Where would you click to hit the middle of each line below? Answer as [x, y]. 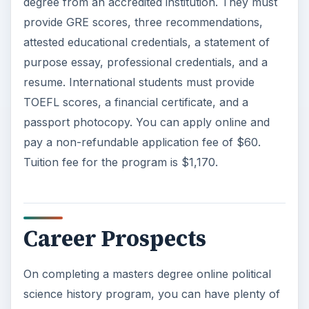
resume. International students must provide [139, 82]
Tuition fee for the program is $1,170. [120, 162]
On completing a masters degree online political [147, 274]
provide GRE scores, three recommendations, [143, 22]
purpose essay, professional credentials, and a [145, 62]
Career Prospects [114, 239]
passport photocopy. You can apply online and [146, 122]
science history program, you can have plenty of [151, 294]
